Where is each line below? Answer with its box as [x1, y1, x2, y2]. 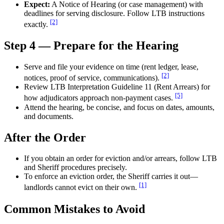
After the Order [4, 130, 86, 144]
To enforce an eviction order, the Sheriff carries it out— [24, 172, 198, 181]
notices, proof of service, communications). [24, 73, 159, 82]
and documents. [24, 111, 73, 120]
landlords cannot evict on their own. [24, 183, 137, 192]
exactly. [24, 20, 48, 29]
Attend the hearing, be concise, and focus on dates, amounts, [24, 102, 214, 111]
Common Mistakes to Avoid [4, 202, 145, 215]
